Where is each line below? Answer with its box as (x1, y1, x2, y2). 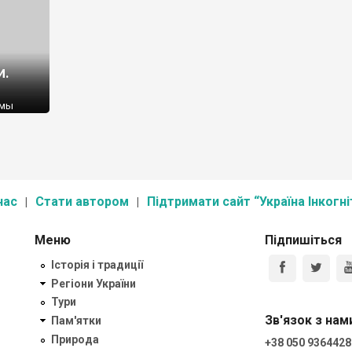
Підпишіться (264, 233, 342, 247)
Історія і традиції (51, 258, 143, 271)
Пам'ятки (51, 314, 101, 328)
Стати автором (35, 194, 129, 209)
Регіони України (51, 277, 136, 290)
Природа (51, 332, 99, 346)
